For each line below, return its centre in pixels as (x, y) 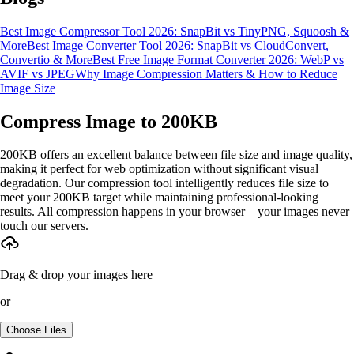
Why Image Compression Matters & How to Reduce (206, 73)
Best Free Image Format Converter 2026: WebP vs (218, 59)
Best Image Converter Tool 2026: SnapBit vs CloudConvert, (178, 45)
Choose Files (36, 330)
